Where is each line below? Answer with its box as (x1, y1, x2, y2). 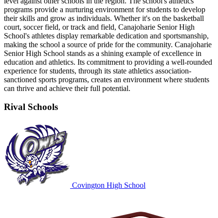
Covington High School (70, 181, 145, 190)
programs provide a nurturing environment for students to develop (4, 5, 205, 14)
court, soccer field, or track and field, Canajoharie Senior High (4, 22, 195, 31)
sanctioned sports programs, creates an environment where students (4, 75, 209, 84)
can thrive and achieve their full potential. (4, 84, 130, 92)
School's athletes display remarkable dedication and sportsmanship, (4, 31, 209, 40)
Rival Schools (4, 102, 58, 112)
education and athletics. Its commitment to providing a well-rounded (4, 57, 212, 66)
